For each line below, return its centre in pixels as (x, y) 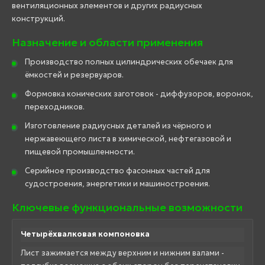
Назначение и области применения (107, 42)
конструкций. (38, 18)
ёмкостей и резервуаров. (74, 75)
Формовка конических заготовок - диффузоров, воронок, (139, 93)
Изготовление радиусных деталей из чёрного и (118, 125)
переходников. (55, 106)
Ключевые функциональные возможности (127, 207)
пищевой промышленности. (80, 151)
